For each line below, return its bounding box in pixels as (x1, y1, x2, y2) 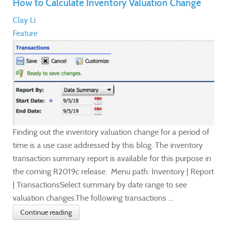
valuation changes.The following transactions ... (13, 193, 173, 203)
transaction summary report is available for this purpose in (13, 154, 211, 164)
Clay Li (13, 15, 35, 25)
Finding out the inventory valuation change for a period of (13, 127, 209, 137)
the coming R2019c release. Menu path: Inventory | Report (13, 167, 214, 177)
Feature (13, 28, 37, 38)
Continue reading (20, 208, 72, 217)
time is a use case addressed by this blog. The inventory (13, 140, 203, 150)
